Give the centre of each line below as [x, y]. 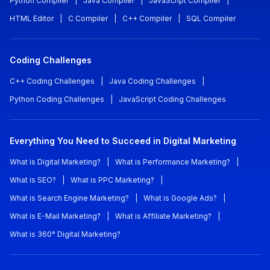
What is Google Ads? [180, 199]
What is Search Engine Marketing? [69, 199]
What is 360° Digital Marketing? [65, 235]
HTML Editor [32, 19]
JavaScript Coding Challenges [172, 100]
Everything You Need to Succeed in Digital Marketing [123, 142]
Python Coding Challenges [57, 100]
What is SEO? [33, 181]
